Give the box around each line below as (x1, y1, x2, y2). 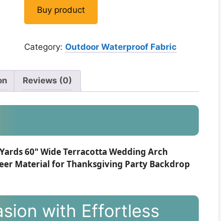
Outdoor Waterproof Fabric (65, 41, 177, 52)
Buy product (37, 4, 85, 15)
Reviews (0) (23, 75, 72, 85)
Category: (24, 41, 65, 52)
